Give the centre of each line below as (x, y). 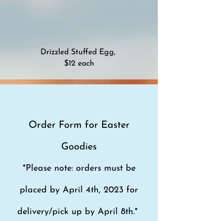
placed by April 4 (55, 190)
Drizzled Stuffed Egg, (79, 52)
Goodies (79, 147)
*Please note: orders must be (79, 168)
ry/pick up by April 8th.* (91, 212)
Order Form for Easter (79, 125)
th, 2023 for (114, 190)
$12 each (79, 64)
